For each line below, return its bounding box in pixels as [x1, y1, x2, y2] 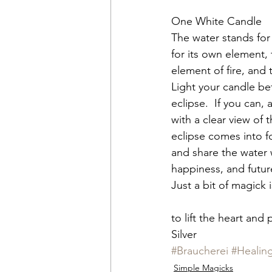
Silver [171, 228, 197, 242]
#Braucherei [171, 244, 228, 258]
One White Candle [171, 15, 262, 29]
